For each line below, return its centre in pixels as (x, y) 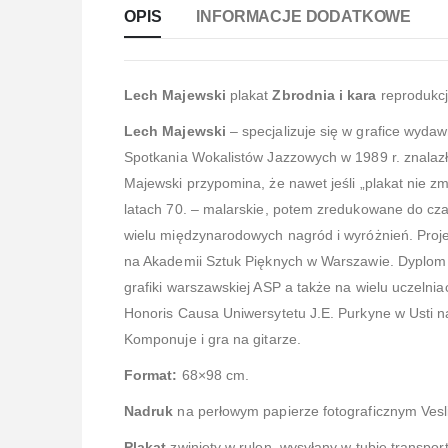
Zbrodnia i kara (324, 94)
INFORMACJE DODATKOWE (304, 16)
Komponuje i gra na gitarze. (212, 338)
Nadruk (149, 410)
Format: (151, 374)
